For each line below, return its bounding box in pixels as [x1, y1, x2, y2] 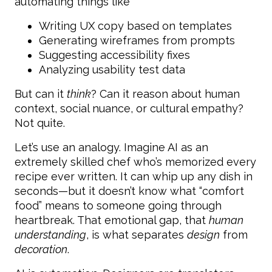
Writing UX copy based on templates [39, 19, 232, 32]
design [187, 228, 220, 241]
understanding [15, 228, 86, 241]
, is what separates [86, 228, 187, 241]
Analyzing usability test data [39, 63, 185, 76]
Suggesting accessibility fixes [39, 48, 190, 61]
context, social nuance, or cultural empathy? [15, 101, 243, 115]
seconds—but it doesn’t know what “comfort [15, 184, 244, 197]
